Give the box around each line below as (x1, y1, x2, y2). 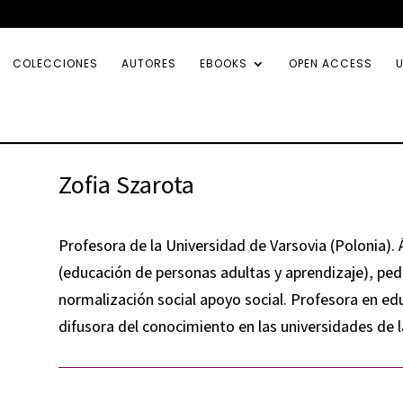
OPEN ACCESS (289, 56, 372, 71)
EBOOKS (200, 56, 247, 71)
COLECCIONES (13, 56, 98, 71)
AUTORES (121, 56, 176, 71)
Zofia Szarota (58, 166, 194, 201)
